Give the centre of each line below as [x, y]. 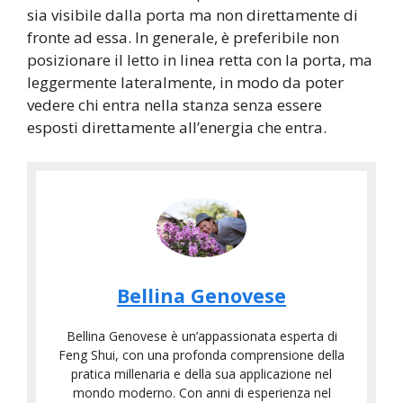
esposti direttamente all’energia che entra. [177, 128]
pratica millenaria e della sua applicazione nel [201, 374]
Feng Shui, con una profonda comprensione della [201, 355]
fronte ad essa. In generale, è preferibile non [183, 38]
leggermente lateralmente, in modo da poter [185, 83]
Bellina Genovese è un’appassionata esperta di [201, 336]
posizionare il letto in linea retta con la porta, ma [200, 60]
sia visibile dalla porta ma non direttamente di [193, 15]
